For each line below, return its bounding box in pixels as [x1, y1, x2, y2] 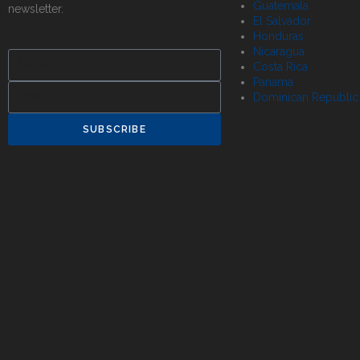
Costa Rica [253, 59, 308, 73]
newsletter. [8, 2, 63, 15]
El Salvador [253, 14, 311, 27]
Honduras [253, 29, 304, 43]
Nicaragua [253, 44, 305, 58]
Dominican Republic [253, 90, 358, 104]
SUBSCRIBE [83, 123, 146, 135]
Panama [253, 75, 293, 88]
